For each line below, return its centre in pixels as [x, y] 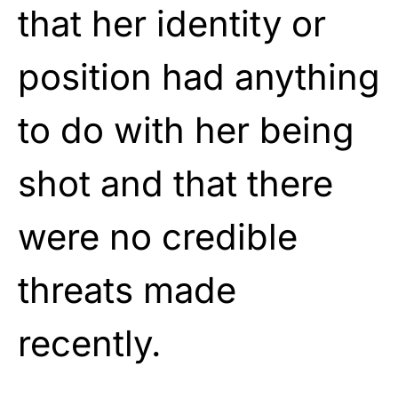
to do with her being [186, 130]
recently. [90, 343]
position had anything [199, 76]
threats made [127, 290]
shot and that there [175, 183]
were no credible [158, 236]
